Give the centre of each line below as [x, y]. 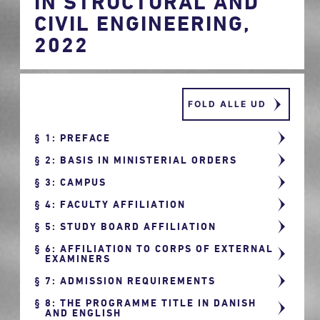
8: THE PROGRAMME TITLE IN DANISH [151, 302]
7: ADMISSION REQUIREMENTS [131, 280]
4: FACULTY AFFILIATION [116, 204]
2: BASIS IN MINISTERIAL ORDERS [141, 160]
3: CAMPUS [76, 182]
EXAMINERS [78, 258]
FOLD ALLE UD [227, 104]
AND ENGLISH [84, 312]
